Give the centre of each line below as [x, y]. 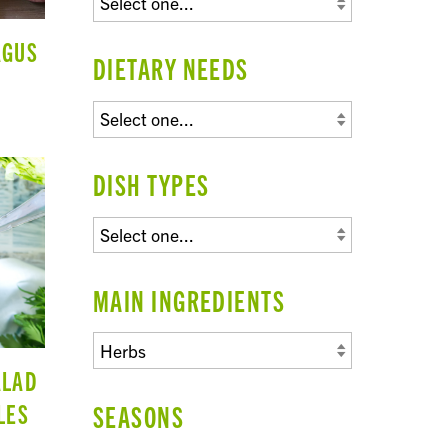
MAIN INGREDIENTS [189, 299]
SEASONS [138, 415]
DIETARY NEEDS [170, 67]
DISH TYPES [151, 183]
